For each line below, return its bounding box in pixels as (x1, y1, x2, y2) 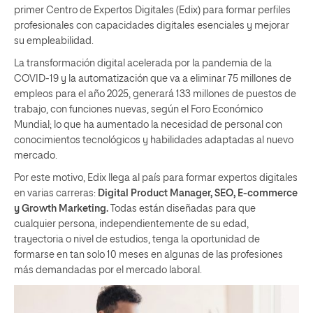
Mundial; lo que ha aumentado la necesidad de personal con (14, 119, 282, 130)
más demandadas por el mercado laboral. (14, 265, 202, 275)
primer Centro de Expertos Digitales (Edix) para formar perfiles (14, 5, 291, 15)
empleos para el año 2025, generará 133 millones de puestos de (14, 89, 296, 99)
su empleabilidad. (14, 36, 94, 46)
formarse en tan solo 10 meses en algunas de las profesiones (14, 249, 283, 260)
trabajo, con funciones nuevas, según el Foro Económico (14, 104, 263, 115)
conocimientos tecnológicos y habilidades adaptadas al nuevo (14, 135, 293, 145)
